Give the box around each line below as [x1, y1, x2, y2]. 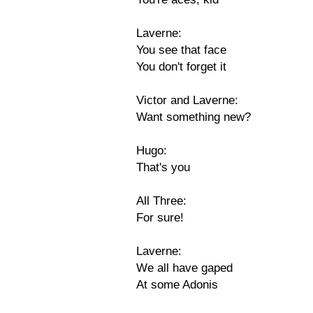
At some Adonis [136, 278, 218, 291]
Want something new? [136, 110, 251, 124]
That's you [136, 161, 190, 174]
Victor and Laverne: [136, 94, 238, 107]
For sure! [136, 211, 184, 224]
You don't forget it [136, 60, 226, 73]
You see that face [136, 43, 226, 57]
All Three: [136, 194, 187, 208]
